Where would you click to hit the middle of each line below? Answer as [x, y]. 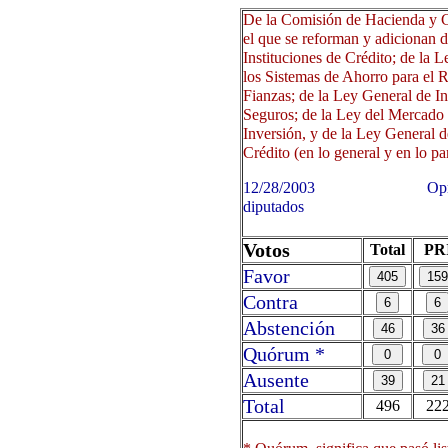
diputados [273, 207]
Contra [270, 302]
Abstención [289, 328]
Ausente [276, 380]
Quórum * [284, 354]
